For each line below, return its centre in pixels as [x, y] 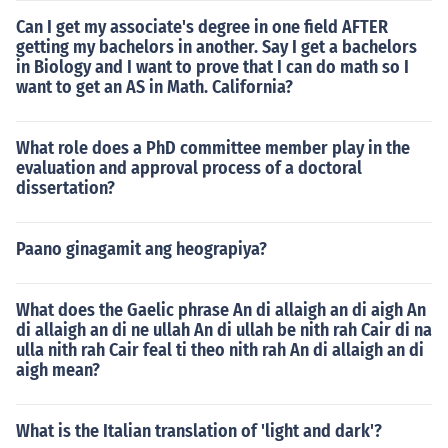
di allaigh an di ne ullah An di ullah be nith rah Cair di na [224, 330]
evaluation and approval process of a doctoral [189, 168]
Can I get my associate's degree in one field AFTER [202, 27]
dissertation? [65, 188]
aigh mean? [58, 370]
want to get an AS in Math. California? [154, 87]
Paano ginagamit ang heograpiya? [141, 249]
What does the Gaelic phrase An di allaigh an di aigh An [221, 310]
